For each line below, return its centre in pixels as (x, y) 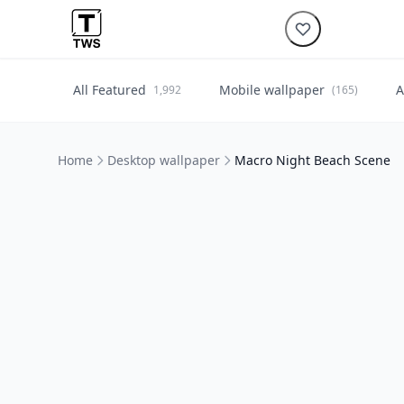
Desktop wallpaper (164, 160)
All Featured (110, 90)
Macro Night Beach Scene (312, 160)
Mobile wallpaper (272, 90)
